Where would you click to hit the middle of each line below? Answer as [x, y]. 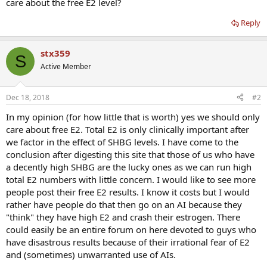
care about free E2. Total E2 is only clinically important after [128, 129]
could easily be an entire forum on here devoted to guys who [131, 229]
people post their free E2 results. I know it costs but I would [128, 192]
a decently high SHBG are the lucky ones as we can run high [129, 167]
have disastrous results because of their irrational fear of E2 [128, 242]
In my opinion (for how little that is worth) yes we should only [133, 117]
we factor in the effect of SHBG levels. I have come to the [122, 142]
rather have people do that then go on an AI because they [124, 204]
